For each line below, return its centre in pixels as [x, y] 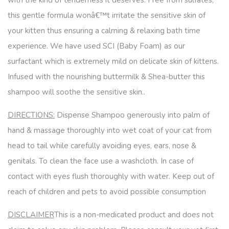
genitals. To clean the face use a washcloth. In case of [101, 161]
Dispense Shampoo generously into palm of [132, 115]
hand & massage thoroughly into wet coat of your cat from [110, 130]
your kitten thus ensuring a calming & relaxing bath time [104, 31]
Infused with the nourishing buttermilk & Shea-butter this [106, 77]
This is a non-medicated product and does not [134, 215]
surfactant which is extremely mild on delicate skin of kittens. [113, 61]
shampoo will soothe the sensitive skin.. [76, 92]
